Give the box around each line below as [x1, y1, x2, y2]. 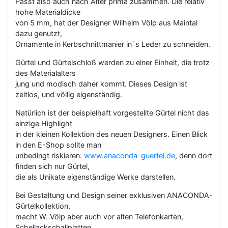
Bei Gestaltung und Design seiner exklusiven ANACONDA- [15, 191, 213, 199]
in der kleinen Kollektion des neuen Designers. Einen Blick [15, 130, 208, 138]
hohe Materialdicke [15, 8, 80, 16]
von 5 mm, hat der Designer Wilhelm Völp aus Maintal [15, 18, 197, 27]
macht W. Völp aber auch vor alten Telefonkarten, [15, 212, 183, 221]
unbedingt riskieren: [15, 151, 84, 160]
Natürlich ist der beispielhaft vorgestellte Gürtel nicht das [15, 108, 209, 117]
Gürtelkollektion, [15, 202, 70, 210]
